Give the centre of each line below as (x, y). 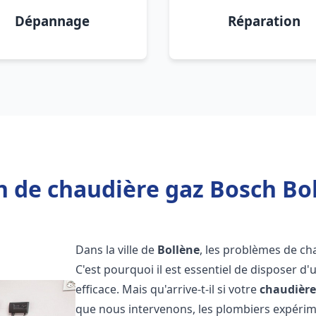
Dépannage (52, 21)
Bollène (179, 250)
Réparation (264, 21)
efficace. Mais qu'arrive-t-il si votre (168, 289)
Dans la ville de (117, 250)
